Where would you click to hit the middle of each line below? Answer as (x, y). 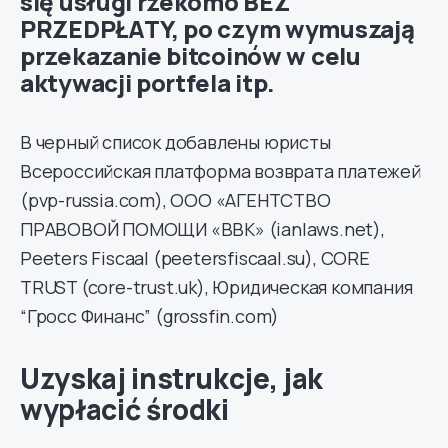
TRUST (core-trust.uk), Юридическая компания (216, 286)
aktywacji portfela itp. (148, 82)
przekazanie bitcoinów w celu (190, 55)
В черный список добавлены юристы (175, 141)
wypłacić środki (124, 408)
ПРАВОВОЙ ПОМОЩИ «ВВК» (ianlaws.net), (202, 228)
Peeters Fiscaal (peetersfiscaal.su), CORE (195, 257)
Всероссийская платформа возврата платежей (220, 170)
